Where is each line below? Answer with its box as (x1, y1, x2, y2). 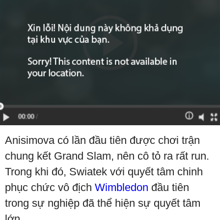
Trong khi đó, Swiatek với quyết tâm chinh (5, 165, 203, 178)
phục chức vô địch (5, 181, 95, 194)
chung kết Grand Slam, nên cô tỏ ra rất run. (5, 150, 209, 163)
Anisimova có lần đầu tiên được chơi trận (5, 134, 200, 147)
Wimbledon (95, 181, 148, 194)
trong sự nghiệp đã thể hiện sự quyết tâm (5, 197, 200, 210)
